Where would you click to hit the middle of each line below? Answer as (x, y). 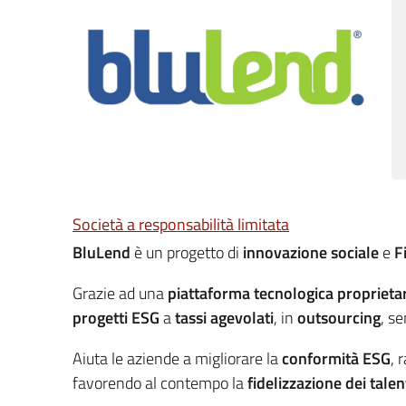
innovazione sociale (311, 253)
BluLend (101, 253)
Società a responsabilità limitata (181, 224)
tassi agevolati (224, 318)
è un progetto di (187, 253)
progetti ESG (116, 318)
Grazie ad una (120, 294)
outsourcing (339, 318)
